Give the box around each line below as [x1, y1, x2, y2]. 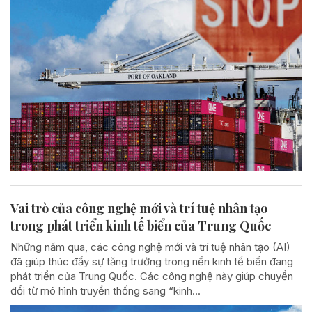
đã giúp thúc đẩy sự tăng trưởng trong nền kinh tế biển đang [10, 255, 293, 269]
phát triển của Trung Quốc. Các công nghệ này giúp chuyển [10, 270, 293, 283]
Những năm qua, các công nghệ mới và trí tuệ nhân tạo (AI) [10, 240, 290, 254]
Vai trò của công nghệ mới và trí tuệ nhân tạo [10, 200, 267, 217]
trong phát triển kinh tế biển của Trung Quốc [10, 217, 271, 235]
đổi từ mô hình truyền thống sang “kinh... [10, 284, 201, 298]
